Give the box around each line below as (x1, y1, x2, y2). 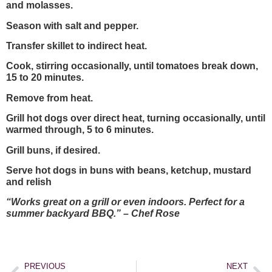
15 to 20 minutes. (6, 72, 84, 83)
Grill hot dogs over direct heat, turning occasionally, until (6, 113, 265, 124)
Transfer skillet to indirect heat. (6, 40, 147, 51)
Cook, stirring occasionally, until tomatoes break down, (6, 61, 258, 72)
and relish (6, 176, 52, 187)
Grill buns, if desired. (6, 144, 100, 155)
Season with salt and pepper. (6, 20, 138, 31)
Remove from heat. (6, 92, 93, 103)
